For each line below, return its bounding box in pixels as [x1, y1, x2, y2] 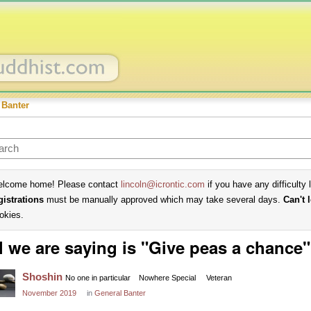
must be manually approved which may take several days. [44, 194, 283, 205]
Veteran [206, 274, 232, 282]
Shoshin [22, 271, 62, 283]
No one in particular [65, 274, 131, 282]
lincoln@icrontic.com [121, 179, 205, 190]
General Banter [94, 289, 146, 297]
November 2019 [22, 289, 76, 297]
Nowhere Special [139, 274, 196, 282]
